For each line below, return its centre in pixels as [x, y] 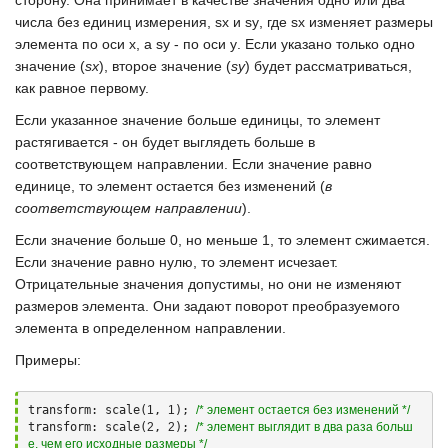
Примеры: [48, 360]
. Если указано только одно [326, 44]
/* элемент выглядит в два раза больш [304, 427]
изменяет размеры [369, 22]
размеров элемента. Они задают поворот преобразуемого [207, 306]
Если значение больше [92, 240]
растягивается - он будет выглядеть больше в [165, 142]
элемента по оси [72, 44]
